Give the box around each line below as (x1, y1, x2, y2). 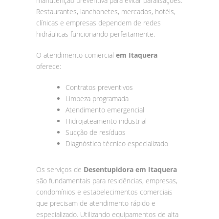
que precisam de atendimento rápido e (36, 198, 155, 208)
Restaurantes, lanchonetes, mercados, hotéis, (36, 6, 175, 16)
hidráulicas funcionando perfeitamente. (36, 29, 155, 39)
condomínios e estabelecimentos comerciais (36, 187, 173, 197)
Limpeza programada (66, 93, 129, 103)
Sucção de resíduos (66, 127, 126, 137)
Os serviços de (36, 164, 84, 174)
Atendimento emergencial (66, 105, 144, 114)
